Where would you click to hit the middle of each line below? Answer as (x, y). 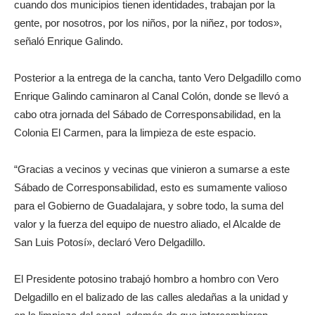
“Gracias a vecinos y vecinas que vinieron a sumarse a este (152, 169)
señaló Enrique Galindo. (69, 41)
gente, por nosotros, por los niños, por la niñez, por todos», (148, 23)
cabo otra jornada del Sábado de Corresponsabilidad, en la (147, 115)
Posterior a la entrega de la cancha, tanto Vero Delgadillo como (157, 78)
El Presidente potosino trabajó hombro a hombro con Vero (146, 279)
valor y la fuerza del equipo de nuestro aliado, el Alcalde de (147, 224)
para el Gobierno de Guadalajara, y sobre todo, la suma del (149, 206)
